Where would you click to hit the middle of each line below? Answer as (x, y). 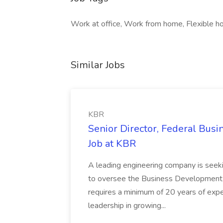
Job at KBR (112, 144)
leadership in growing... (127, 206)
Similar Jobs (98, 65)
